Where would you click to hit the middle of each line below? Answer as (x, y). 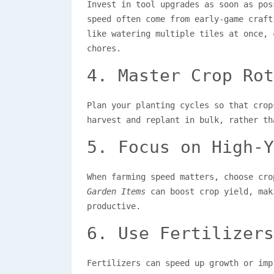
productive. (114, 206)
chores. (104, 48)
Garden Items (116, 191)
